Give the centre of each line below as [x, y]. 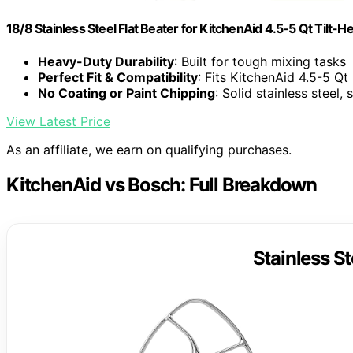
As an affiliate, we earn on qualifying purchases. [149, 149]
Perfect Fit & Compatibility [118, 77]
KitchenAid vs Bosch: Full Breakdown [162, 184]
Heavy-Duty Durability [106, 61]
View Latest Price [58, 121]
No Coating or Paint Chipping [126, 93]
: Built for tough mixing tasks [260, 61]
